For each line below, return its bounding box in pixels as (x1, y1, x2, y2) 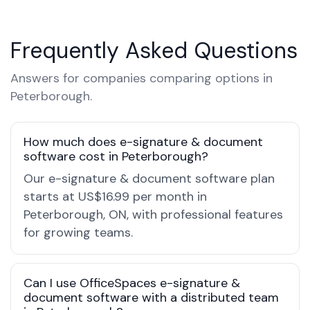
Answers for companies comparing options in (10, 70, 273, 86)
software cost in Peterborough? (24, 148, 208, 165)
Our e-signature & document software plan (24, 170, 275, 187)
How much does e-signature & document (24, 134, 263, 150)
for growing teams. (24, 224, 133, 241)
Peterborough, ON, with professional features (24, 206, 283, 223)
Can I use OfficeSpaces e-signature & (24, 275, 240, 291)
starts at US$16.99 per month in (24, 188, 207, 205)
